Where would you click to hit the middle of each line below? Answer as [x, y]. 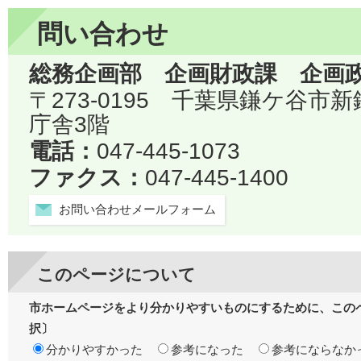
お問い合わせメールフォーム [137, 209]
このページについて [116, 275]
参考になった [207, 350]
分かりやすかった [94, 350]
